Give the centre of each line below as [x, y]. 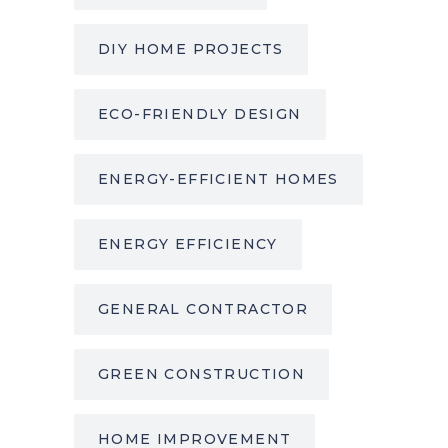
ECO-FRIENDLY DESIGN [200, 114]
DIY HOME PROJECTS [191, 49]
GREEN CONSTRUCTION [202, 374]
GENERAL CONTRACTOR [203, 309]
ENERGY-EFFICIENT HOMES [218, 179]
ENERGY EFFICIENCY [188, 244]
